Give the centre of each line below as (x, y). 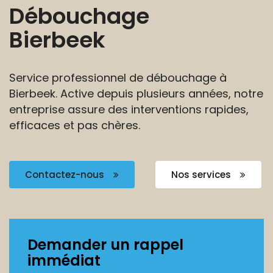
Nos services (202, 175)
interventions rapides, (188, 109)
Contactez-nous (66, 175)
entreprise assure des (69, 109)
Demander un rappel (105, 245)
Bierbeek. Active (51, 94)
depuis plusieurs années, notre (179, 94)
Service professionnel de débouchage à (118, 78)
